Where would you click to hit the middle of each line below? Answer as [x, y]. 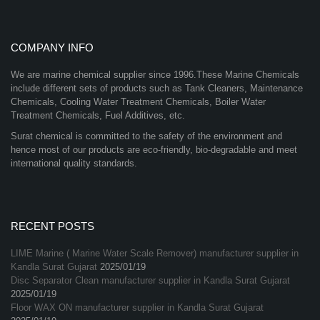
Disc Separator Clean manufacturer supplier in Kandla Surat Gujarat [150, 281]
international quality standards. [74, 164]
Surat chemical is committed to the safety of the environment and [146, 136]
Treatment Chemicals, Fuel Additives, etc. [98, 116]
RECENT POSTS [52, 226]
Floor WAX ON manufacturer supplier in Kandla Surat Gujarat [137, 308]
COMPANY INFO [52, 48]
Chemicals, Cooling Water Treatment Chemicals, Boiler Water [138, 102]
